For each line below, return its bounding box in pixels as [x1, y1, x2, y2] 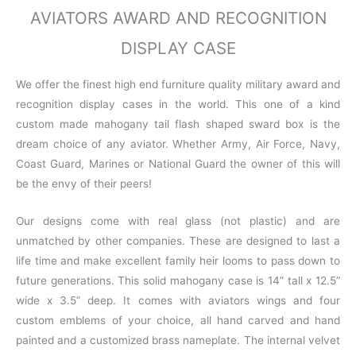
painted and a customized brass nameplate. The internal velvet [16, 334, 340, 347]
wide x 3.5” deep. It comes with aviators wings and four [16, 294, 340, 308]
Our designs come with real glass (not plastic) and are [16, 215, 340, 228]
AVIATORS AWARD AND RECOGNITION [29, 8, 327, 29]
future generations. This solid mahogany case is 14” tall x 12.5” [16, 274, 340, 288]
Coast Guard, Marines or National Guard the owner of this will [16, 157, 340, 171]
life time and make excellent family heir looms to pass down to [16, 254, 340, 268]
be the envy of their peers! [16, 177, 152, 191]
